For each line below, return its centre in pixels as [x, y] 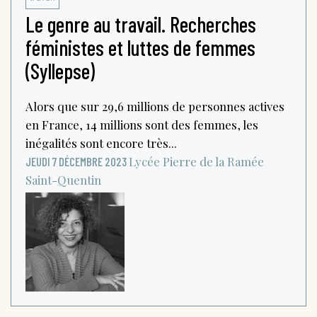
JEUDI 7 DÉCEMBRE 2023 [76, 161]
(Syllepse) [60, 70]
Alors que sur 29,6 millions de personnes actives [155, 106]
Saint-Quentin [63, 179]
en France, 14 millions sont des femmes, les [142, 124]
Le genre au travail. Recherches [141, 24]
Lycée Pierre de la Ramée [196, 161]
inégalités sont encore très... [101, 143]
